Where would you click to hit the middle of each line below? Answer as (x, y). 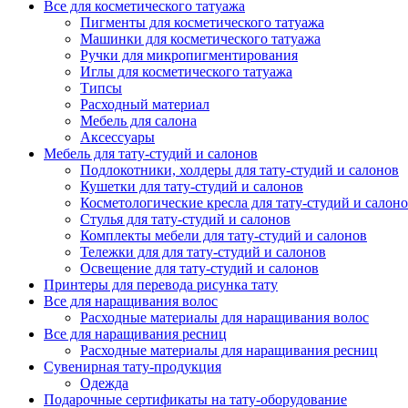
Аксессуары (117, 137)
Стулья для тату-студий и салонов (185, 219)
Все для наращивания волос (131, 301)
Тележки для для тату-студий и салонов (203, 252)
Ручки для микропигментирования (189, 55)
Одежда (104, 383)
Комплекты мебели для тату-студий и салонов (224, 235)
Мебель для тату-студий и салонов (151, 153)
